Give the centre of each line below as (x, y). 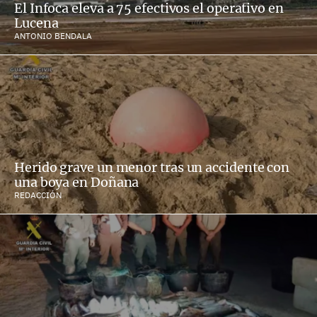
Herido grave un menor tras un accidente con (152, 168)
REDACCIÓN (38, 195)
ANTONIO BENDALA (53, 36)
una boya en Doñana (77, 183)
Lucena (36, 23)
